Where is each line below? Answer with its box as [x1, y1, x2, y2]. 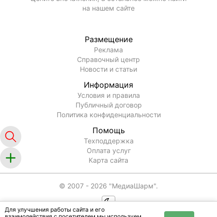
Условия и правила [77, 91, 140, 100]
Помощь [92, 125, 125, 136]
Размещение [84, 34, 133, 45]
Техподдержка [83, 137, 134, 145]
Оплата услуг [86, 146, 131, 155]
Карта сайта [89, 156, 128, 165]
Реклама [94, 46, 123, 54]
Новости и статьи [80, 65, 137, 74]
